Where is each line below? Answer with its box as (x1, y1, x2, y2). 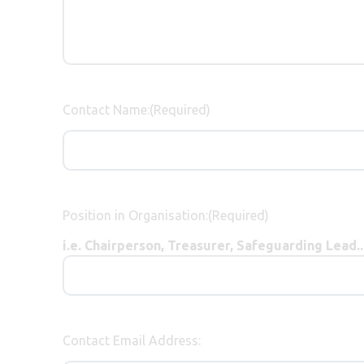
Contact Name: (63, 102, 149, 117)
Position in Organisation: (63, 207, 208, 223)
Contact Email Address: (63, 332, 201, 348)
